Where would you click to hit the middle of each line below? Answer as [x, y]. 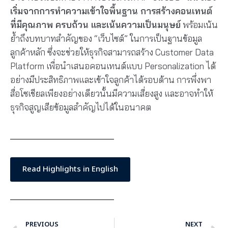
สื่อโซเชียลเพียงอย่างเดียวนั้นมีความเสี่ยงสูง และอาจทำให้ [112, 93]
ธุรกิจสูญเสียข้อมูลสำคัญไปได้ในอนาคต [81, 107]
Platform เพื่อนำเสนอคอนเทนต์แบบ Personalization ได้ [113, 66]
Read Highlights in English [70, 169]
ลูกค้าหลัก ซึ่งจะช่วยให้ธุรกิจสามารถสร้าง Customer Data [112, 52]
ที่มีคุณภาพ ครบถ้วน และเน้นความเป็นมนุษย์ [95, 24]
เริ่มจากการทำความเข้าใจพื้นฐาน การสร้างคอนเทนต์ [111, 11]
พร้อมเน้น [199, 24]
